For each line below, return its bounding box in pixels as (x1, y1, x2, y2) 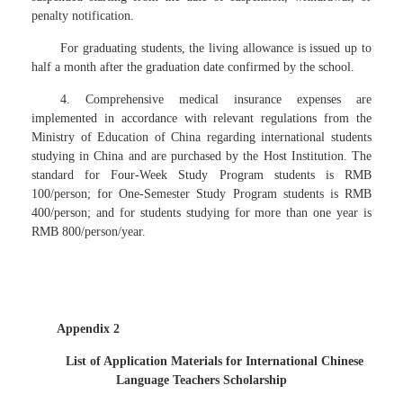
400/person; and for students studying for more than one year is (31, 206, 372, 219)
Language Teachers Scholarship (116, 373, 287, 387)
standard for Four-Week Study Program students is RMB (31, 168, 372, 182)
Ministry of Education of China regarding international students (31, 130, 372, 144)
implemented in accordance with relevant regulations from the (31, 112, 372, 125)
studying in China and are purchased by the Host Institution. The (31, 149, 372, 163)
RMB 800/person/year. (31, 225, 146, 238)
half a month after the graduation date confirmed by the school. (31, 60, 354, 74)
